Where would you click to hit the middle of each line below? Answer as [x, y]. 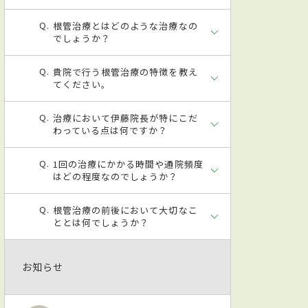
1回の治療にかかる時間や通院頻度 [128, 164]
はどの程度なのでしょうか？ [116, 176]
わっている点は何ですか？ [111, 130]
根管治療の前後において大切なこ [125, 210]
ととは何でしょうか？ [101, 222]
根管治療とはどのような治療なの [125, 25]
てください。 [82, 84]
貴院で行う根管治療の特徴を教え [125, 71]
